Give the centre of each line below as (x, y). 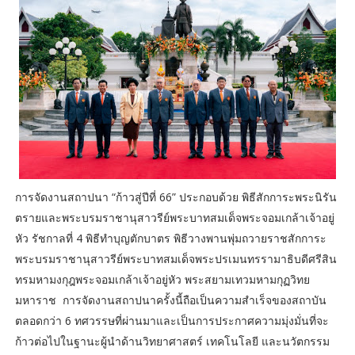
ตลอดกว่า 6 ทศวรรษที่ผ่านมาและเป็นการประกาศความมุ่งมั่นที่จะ (172, 321)
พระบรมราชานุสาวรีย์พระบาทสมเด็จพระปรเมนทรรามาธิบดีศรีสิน (176, 259)
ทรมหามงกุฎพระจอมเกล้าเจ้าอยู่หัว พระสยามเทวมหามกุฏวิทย (162, 280)
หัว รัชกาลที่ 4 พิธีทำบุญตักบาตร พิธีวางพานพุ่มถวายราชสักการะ (170, 239)
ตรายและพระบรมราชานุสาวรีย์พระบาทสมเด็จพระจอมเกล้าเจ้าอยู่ (174, 218)
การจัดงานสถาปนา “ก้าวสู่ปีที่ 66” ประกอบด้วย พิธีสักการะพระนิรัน (176, 197)
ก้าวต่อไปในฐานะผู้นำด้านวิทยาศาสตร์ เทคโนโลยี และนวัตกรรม (172, 342)
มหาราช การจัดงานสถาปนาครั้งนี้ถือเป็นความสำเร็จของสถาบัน (170, 300)
